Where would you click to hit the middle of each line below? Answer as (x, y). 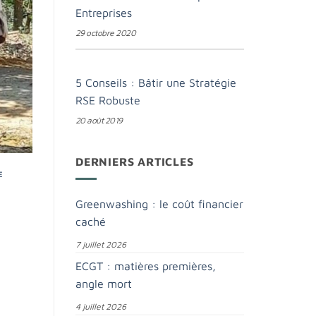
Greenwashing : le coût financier (159, 204)
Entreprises (104, 12)
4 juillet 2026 (101, 307)
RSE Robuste (108, 100)
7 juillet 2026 (101, 245)
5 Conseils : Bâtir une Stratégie (156, 82)
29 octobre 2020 (106, 32)
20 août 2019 (99, 120)
